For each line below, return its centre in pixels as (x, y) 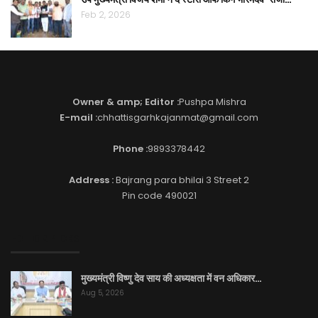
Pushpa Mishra (212, 102)
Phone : (130, 149)
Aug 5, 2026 (102, 292)
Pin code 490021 (159, 196)
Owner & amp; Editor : (125, 102)
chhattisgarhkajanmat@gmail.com (178, 118)
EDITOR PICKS (45, 239)
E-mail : (78, 118)
